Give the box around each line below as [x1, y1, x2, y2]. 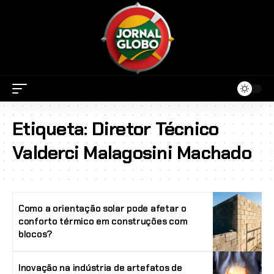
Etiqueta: [12, 116, 92, 141]
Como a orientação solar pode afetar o [18, 202, 187, 215]
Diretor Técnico [91, 116, 219, 141]
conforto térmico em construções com [18, 215, 188, 228]
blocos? [18, 228, 53, 240]
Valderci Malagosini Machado [12, 140, 251, 165]
